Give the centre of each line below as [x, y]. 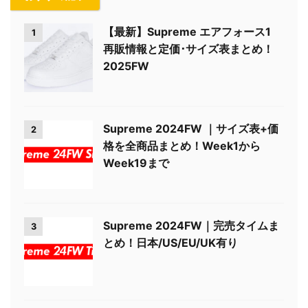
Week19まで [136, 163]
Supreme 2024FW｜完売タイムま [191, 226]
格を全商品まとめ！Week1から [182, 146]
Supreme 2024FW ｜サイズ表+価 [191, 129]
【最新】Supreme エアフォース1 [187, 32]
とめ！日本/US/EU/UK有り [170, 243]
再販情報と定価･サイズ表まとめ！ [188, 49]
